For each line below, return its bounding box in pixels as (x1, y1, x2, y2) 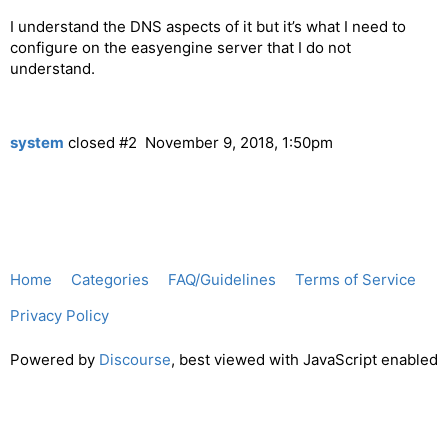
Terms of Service (295, 270, 416, 290)
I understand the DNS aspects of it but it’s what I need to (10, 17, 406, 37)
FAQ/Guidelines (168, 270, 276, 290)
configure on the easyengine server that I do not (10, 38, 351, 58)
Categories (71, 270, 149, 290)
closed (64, 132, 115, 152)
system (10, 132, 64, 152)
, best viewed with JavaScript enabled (171, 349, 438, 369)
